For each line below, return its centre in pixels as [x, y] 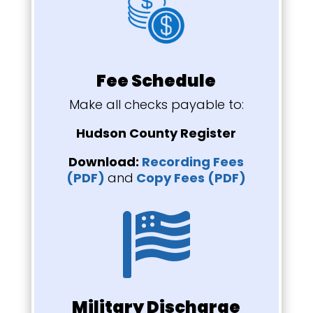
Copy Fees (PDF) [190, 177]
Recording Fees [193, 161]
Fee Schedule [156, 80]
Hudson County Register [156, 133]
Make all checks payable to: [156, 104]
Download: [105, 161]
